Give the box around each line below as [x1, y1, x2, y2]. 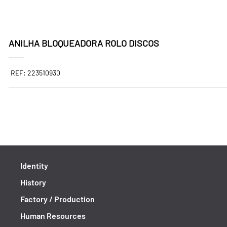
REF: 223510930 [11, 68, 60, 77]
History [20, 177, 46, 187]
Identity [20, 161, 48, 170]
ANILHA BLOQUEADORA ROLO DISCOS [9, 37, 159, 49]
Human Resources [20, 211, 86, 220]
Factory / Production [20, 194, 95, 204]
